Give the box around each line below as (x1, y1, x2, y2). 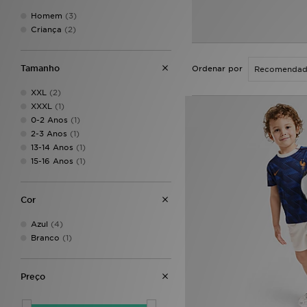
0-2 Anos (31, 115, 68, 125)
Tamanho (21, 63, 60, 74)
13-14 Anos (31, 143, 73, 153)
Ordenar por (192, 64, 243, 74)
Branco (31, 233, 60, 243)
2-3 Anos (31, 129, 67, 139)
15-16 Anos (31, 156, 73, 167)
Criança (31, 25, 62, 35)
